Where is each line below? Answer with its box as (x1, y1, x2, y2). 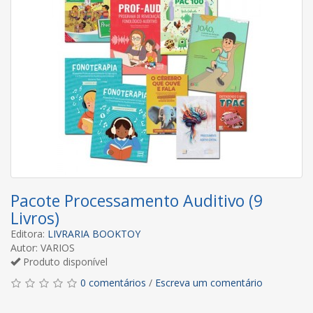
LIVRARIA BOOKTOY (48, 226, 140, 240)
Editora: (10, 226, 48, 240)
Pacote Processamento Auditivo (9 (10, 189, 263, 212)
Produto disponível (20, 254, 108, 268)
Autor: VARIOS (10, 240, 75, 254)
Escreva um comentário (155, 275, 263, 289)
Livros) (10, 206, 59, 229)
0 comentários (80, 275, 146, 289)
